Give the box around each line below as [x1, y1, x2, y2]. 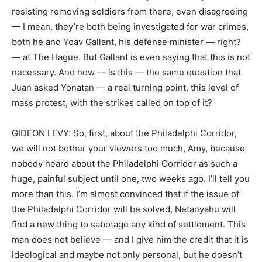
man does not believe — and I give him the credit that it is [12, 234, 249, 245]
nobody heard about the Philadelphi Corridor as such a [12, 158, 237, 169]
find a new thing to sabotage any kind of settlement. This [12, 219, 246, 230]
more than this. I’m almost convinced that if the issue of [12, 188, 239, 199]
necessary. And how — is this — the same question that [12, 67, 241, 78]
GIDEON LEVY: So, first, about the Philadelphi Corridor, [12, 127, 237, 139]
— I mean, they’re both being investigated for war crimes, [12, 21, 249, 32]
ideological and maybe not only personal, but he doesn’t [12, 249, 242, 260]
